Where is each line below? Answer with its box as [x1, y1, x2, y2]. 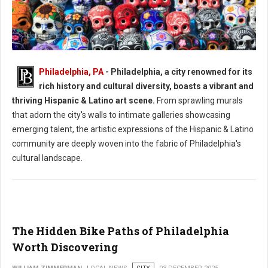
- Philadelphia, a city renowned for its [103, 67, 252, 77]
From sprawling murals [155, 96, 243, 106]
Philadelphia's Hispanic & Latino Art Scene [15, 75, 154, 84]
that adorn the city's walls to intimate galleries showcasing [12, 110, 230, 120]
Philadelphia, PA [39, 67, 103, 77]
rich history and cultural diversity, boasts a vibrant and [39, 81, 254, 92]
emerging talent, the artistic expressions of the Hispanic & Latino [12, 124, 254, 135]
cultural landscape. [12, 153, 83, 163]
